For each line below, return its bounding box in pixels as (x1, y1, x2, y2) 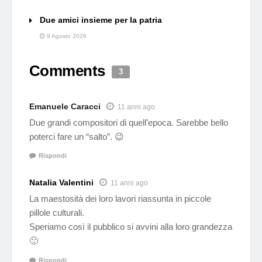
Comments (29, 61, 109, 80)
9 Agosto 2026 (45, 32, 87, 39)
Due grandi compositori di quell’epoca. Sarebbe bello (29, 117, 228, 127)
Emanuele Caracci (29, 101, 101, 111)
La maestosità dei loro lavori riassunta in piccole (29, 194, 211, 204)
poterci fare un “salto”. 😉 (29, 131, 124, 142)
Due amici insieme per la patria (40, 15, 162, 25)
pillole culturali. (29, 208, 84, 218)
